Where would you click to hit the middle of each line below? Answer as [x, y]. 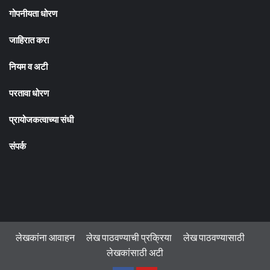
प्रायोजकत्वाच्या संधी [41, 120]
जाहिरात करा [29, 40]
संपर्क [17, 146]
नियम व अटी [28, 67]
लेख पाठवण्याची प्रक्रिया [129, 237]
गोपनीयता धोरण [33, 14]
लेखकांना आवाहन [45, 237]
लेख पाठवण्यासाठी [214, 237]
